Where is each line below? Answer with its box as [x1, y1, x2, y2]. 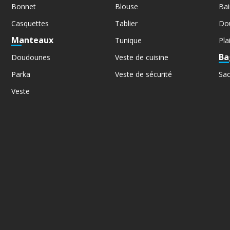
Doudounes [11, 52, 51, 62]
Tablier [114, 18, 138, 28]
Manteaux [11, 34, 54, 46]
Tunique [114, 35, 142, 45]
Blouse [114, 1, 138, 11]
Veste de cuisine [114, 52, 168, 62]
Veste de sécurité [114, 69, 172, 79]
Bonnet [11, 1, 36, 11]
